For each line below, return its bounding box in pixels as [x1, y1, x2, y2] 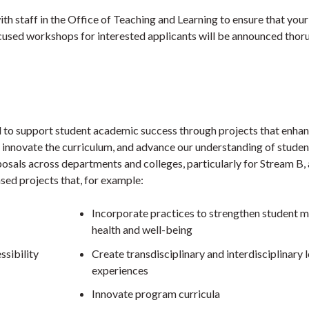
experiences [91, 263, 148, 277]
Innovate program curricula [91, 286, 220, 300]
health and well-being [91, 223, 192, 237]
